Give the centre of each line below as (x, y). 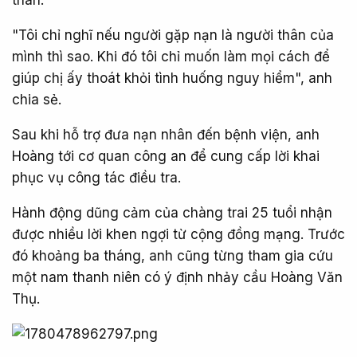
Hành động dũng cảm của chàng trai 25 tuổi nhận (172, 212)
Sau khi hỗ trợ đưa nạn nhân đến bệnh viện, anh (166, 134)
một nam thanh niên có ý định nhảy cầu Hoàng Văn (177, 277)
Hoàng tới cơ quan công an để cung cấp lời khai (166, 156)
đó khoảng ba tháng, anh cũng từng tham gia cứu (173, 255)
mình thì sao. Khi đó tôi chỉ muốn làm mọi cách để (171, 56)
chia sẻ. (37, 99)
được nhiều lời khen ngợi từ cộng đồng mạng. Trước (178, 234)
